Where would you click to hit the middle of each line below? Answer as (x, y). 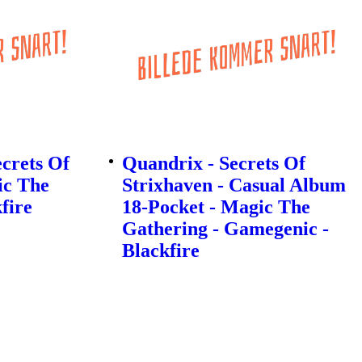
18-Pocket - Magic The (216, 207)
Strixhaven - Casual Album (234, 185)
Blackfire (160, 251)
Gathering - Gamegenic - (225, 229)
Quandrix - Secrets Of (213, 164)
